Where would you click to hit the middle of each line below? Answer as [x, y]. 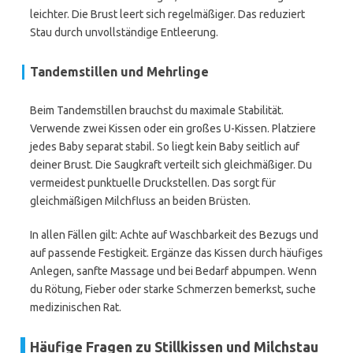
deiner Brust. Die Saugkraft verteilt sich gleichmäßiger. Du [171, 165]
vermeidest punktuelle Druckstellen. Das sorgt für [153, 183]
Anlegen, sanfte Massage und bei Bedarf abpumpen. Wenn [173, 271]
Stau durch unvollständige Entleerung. [124, 32]
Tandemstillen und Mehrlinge [119, 72]
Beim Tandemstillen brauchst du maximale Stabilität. [157, 110]
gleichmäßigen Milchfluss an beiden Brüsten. [140, 201]
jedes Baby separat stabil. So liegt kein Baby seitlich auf [165, 147]
